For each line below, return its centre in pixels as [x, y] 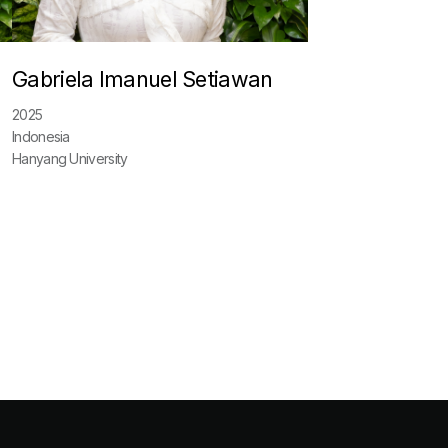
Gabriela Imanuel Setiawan [142, 79]
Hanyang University [70, 158]
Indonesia [41, 136]
